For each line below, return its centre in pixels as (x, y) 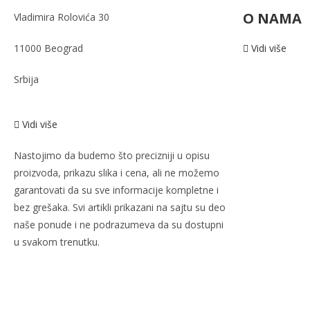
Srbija (26, 79)
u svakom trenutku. (57, 242)
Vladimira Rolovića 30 (62, 17)
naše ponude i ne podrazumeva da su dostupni (119, 225)
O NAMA (272, 18)
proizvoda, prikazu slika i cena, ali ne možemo (117, 173)
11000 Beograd (48, 48)
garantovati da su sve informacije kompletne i (116, 190)
